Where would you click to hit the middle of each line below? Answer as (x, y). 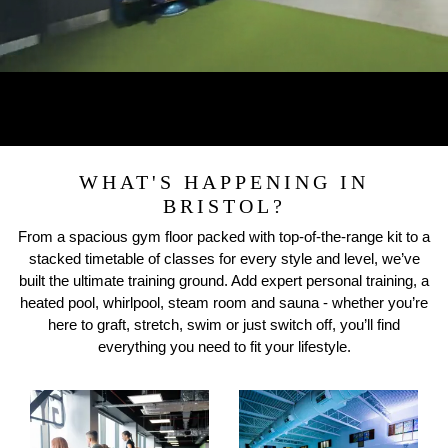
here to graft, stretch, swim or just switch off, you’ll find (224, 324)
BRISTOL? (224, 206)
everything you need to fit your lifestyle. (224, 346)
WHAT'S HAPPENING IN (224, 182)
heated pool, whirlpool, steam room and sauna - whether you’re (224, 302)
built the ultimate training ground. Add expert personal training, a (224, 280)
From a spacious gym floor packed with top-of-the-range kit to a (224, 236)
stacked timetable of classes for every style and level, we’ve (224, 258)
